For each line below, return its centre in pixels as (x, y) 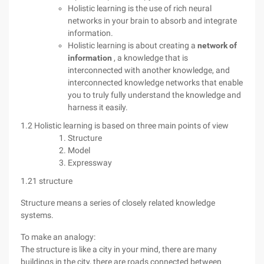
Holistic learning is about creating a (133, 45)
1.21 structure (47, 181)
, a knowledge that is (150, 58)
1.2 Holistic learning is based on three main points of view (125, 126)
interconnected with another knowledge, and (149, 70)
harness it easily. (98, 107)
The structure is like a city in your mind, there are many (119, 249)
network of (217, 45)
